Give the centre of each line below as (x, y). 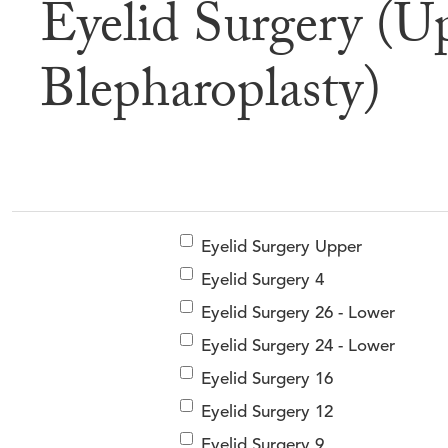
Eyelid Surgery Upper (281, 247)
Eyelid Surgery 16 (267, 379)
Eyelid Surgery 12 (267, 412)
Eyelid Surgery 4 (262, 280)
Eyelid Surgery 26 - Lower (298, 313)
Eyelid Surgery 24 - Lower (298, 346)
